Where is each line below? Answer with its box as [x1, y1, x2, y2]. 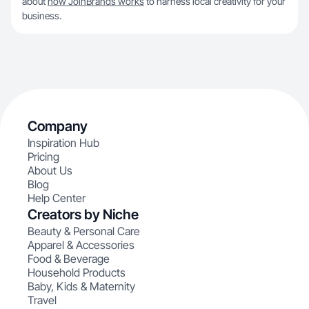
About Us [28, 163, 72, 177]
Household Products [28, 266, 126, 279]
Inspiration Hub [28, 136, 99, 150]
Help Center [28, 191, 86, 205]
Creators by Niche [28, 206, 139, 223]
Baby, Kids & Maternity [28, 279, 135, 293]
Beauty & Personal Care [28, 224, 140, 238]
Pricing [28, 150, 59, 163]
